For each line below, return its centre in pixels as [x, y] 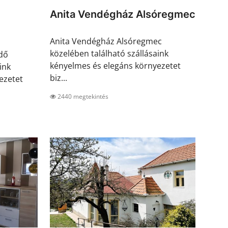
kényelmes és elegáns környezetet [115, 66]
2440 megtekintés [82, 97]
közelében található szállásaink [109, 54]
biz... [59, 78]
